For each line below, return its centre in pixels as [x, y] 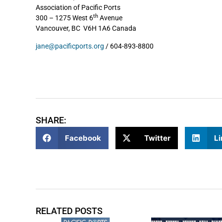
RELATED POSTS [69, 211]
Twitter [157, 138]
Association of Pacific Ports [78, 8]
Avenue [110, 18]
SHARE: [51, 120]
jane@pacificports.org [70, 46]
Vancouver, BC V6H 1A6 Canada [86, 28]
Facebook [83, 138]
